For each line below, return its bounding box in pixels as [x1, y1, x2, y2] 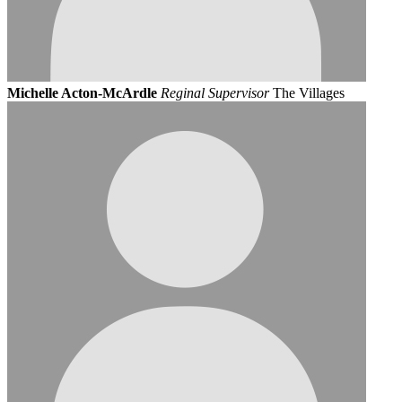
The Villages [273, 84, 345, 100]
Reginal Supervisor [161, 84, 269, 100]
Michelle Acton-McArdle [7, 84, 157, 100]
